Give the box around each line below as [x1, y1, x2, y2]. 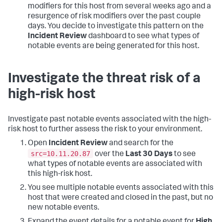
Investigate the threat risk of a [8, 72, 201, 87]
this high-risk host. [28, 170, 92, 178]
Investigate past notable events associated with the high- [8, 116, 211, 124]
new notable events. [28, 204, 99, 212]
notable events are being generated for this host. [28, 43, 199, 51]
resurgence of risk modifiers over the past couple [28, 13, 201, 21]
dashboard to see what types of [87, 33, 199, 41]
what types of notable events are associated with [28, 160, 202, 168]
